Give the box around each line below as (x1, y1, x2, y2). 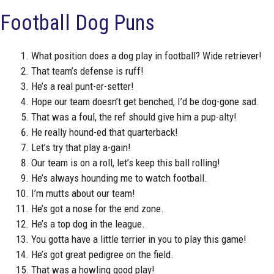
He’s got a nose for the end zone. (31, 202, 164, 215)
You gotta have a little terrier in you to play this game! (31, 232, 246, 245)
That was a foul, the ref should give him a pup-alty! (31, 110, 237, 123)
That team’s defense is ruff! (31, 64, 144, 77)
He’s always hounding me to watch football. (31, 171, 207, 184)
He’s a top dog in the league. (31, 217, 145, 230)
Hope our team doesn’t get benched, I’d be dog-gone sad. (31, 95, 259, 108)
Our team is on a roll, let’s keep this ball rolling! (31, 156, 220, 169)
